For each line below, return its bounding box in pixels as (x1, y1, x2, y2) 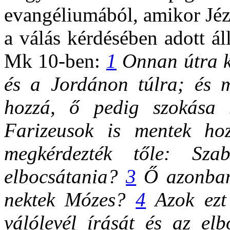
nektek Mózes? (4, 188, 136, 210)
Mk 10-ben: (4, 49, 106, 72)
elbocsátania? (4, 165, 126, 187)
